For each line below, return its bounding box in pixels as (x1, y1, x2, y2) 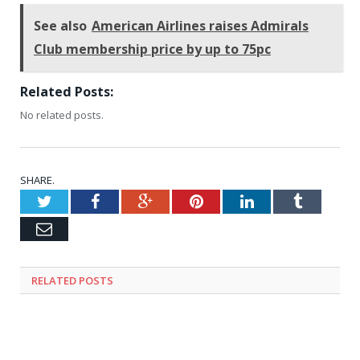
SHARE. (20, 173, 55, 188)
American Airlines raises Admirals (92, 17, 309, 35)
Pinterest (202, 193, 260, 210)
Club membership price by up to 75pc (34, 40, 271, 59)
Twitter (51, 193, 99, 210)
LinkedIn (252, 193, 313, 210)
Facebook (98, 193, 162, 210)
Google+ (152, 193, 209, 210)
